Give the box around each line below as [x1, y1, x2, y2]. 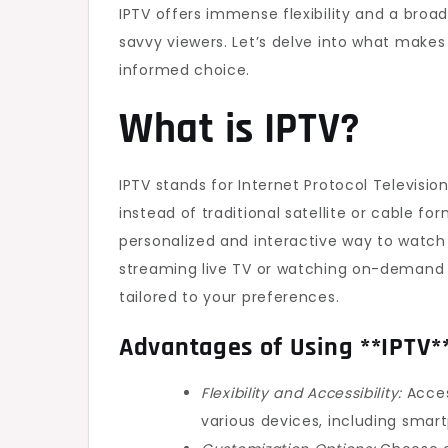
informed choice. [119, 60, 251, 80]
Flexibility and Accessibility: [201, 383, 402, 403]
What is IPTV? [119, 103, 362, 157]
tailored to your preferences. [119, 287, 340, 307]
